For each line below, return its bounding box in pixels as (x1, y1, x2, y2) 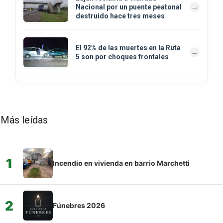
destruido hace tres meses (76, 12, 165, 20)
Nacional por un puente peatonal (76, 3, 182, 11)
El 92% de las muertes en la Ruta (76, 44, 181, 52)
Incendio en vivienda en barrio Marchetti (53, 159, 190, 168)
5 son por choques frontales (76, 53, 169, 61)
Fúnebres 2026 (53, 201, 105, 210)
